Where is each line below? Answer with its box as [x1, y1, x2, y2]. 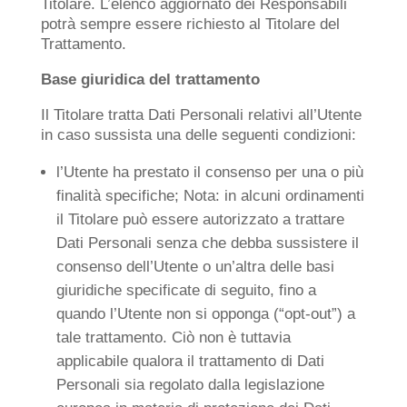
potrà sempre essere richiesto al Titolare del [40, 15, 340, 33]
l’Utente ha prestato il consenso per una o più [55, 164, 363, 181]
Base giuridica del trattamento [40, 71, 260, 88]
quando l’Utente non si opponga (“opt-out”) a [55, 305, 355, 323]
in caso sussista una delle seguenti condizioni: [40, 126, 356, 144]
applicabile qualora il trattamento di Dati [55, 352, 324, 370]
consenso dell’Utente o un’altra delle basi [55, 258, 334, 275]
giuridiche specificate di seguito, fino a [55, 282, 316, 299]
